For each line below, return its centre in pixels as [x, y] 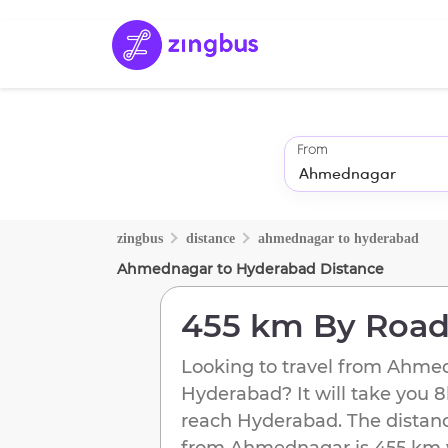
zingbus [140, 238]
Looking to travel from [284, 366]
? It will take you [355, 393]
